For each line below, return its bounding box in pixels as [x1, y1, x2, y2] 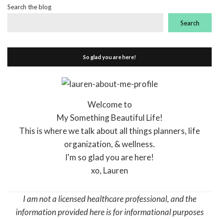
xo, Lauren [91, 165, 128, 176]
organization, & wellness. [64, 139, 155, 150]
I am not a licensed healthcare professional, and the [22, 194, 197, 204]
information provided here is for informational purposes [15, 207, 204, 218]
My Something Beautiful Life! [56, 112, 163, 123]
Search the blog [7, 2, 51, 11]
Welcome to [87, 99, 132, 110]
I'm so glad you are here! [65, 152, 154, 163]
